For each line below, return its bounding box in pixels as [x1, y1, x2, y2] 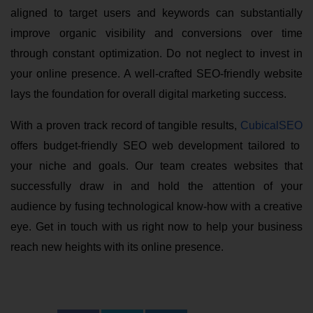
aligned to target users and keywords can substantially [10, 6, 303, 19]
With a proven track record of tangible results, [10, 119, 240, 131]
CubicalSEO [240, 119, 303, 131]
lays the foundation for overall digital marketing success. [10, 87, 286, 100]
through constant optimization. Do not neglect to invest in [10, 47, 303, 59]
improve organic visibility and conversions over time [10, 27, 303, 39]
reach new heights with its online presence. [10, 240, 224, 253]
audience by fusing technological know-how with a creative [10, 200, 303, 212]
